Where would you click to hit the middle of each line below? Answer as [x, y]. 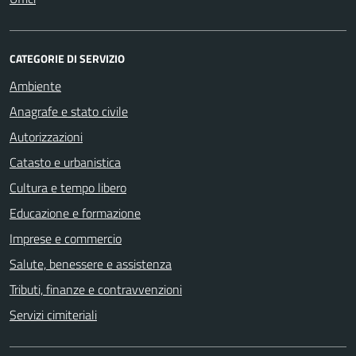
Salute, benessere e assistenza [91, 263]
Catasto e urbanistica [65, 162]
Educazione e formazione [75, 213]
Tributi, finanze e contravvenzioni [96, 289]
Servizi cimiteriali [53, 314]
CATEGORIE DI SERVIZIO [67, 58]
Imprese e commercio [66, 238]
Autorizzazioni [46, 136]
